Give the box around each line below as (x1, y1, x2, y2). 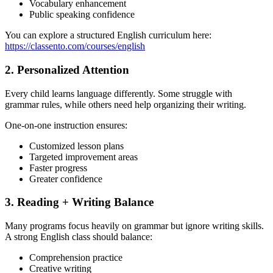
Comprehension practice (29, 252, 122, 263)
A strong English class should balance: (5, 231, 152, 242)
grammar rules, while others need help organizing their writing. (5, 99, 246, 110)
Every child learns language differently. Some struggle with (5, 88, 232, 99)
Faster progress (29, 162, 87, 173)
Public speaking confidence (29, 9, 135, 20)
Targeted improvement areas (29, 151, 138, 162)
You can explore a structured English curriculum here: (5, 30, 211, 41)
